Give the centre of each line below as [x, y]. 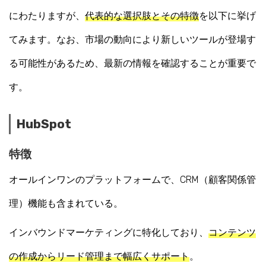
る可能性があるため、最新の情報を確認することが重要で [132, 63]
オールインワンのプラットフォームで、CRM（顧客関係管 [132, 179]
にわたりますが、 [47, 15]
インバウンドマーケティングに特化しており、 [109, 233]
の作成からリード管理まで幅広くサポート [99, 256]
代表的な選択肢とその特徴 [142, 15]
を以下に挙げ [227, 15]
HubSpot [44, 124]
